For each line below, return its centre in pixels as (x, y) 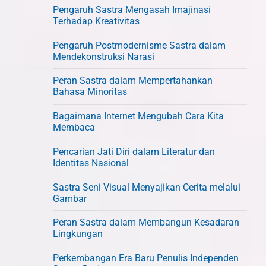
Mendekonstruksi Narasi (104, 56)
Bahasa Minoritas (90, 92)
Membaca (74, 128)
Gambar (70, 198)
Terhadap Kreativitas (96, 21)
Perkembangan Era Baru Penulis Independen (146, 258)
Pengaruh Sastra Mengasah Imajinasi (132, 9)
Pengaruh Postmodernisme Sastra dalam (140, 45)
